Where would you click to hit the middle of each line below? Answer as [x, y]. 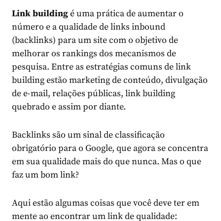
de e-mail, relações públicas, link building [93, 93]
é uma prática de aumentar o [127, 13]
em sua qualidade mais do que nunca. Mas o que [107, 161]
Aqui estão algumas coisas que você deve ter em [106, 203]
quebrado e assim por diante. [69, 107]
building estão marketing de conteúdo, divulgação [110, 80]
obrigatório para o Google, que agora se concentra [110, 148]
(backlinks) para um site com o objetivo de [95, 40]
